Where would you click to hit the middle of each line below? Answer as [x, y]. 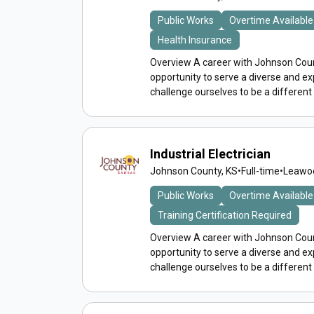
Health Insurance [195, 40]
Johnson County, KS [194, 171]
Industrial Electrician [210, 154]
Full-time [260, 171]
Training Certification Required [225, 215]
